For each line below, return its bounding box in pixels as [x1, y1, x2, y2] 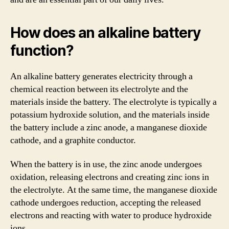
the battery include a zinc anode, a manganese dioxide [10, 121, 207, 133]
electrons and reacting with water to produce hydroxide [10, 210, 212, 221]
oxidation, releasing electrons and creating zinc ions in [10, 171, 209, 183]
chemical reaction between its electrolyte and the [10, 83, 188, 95]
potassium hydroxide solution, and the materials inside [10, 108, 210, 121]
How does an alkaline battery [10, 24, 200, 41]
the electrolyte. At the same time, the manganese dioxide [10, 184, 217, 196]
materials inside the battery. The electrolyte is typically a [10, 96, 217, 108]
